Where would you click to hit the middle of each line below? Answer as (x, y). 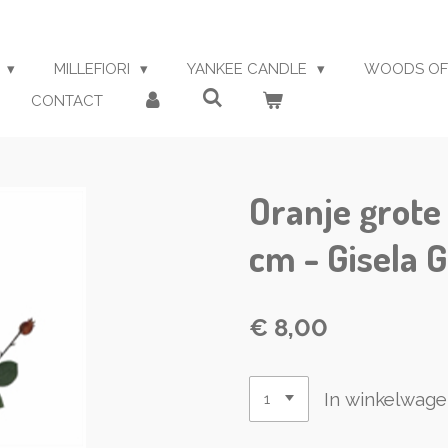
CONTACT (67, 101)
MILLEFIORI (94, 69)
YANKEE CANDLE (249, 69)
